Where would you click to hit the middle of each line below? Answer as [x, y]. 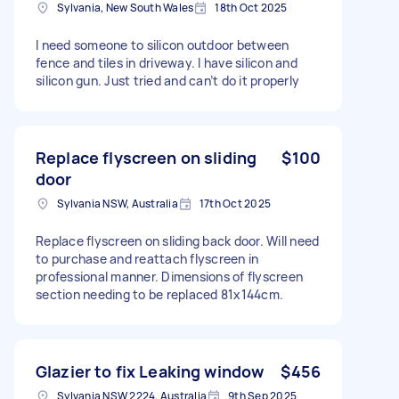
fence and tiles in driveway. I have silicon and [167, 62]
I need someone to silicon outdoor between [163, 45]
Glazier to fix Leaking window [150, 371]
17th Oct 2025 [235, 203]
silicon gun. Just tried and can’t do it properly [167, 80]
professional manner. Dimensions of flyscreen [169, 276]
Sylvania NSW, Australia [118, 203]
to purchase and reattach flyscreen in [147, 258]
